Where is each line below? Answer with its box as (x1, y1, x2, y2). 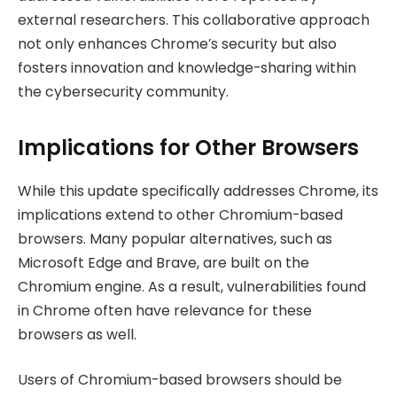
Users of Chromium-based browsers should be (18, 370, 342, 391)
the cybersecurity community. (18, 81, 229, 102)
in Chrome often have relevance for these (18, 300, 312, 321)
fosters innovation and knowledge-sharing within (18, 57, 356, 78)
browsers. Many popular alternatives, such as (18, 228, 332, 249)
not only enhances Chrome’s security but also (18, 33, 337, 54)
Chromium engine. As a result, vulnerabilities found (18, 276, 366, 297)
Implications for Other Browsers (18, 132, 359, 162)
